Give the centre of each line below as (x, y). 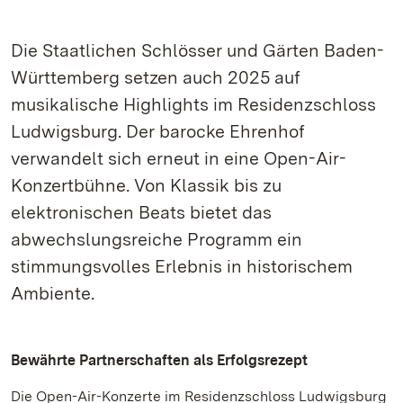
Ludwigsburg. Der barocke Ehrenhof (158, 131)
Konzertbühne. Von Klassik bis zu (146, 185)
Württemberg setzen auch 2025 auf (156, 77)
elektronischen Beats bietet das (141, 212)
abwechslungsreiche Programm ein (157, 239)
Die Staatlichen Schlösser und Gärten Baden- (197, 50)
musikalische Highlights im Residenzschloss (193, 104)
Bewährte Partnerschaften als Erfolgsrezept (159, 360)
